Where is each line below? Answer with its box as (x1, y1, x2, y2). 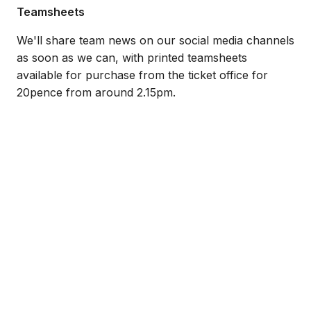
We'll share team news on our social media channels (17, 33, 294, 47)
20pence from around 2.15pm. (17, 85, 176, 99)
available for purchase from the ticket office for (17, 68, 268, 82)
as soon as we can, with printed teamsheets (17, 51, 247, 65)
